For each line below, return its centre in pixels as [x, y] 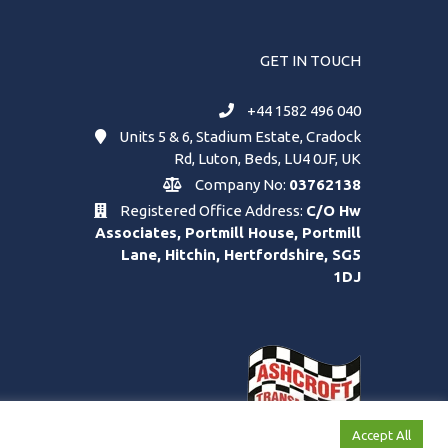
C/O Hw [333, 210]
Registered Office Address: [211, 210]
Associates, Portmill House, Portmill [228, 232]
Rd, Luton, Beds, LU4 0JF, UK [267, 158]
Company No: [240, 184]
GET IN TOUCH [310, 60]
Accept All [381, 435]
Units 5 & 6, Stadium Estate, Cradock [238, 136]
